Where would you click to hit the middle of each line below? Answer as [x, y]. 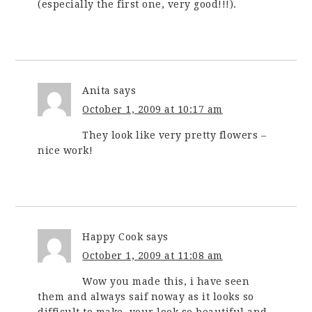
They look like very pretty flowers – [174, 135]
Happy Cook [113, 236]
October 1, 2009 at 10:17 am [153, 109]
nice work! [65, 150]
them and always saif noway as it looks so [146, 296]
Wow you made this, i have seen [166, 281]
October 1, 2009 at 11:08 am [153, 255]
